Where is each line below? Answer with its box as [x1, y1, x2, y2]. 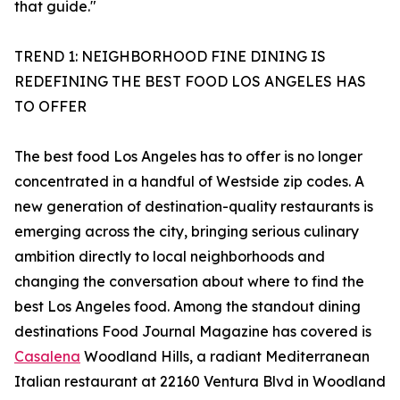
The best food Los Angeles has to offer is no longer [14, 147, 362, 166]
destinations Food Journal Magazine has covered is [14, 322, 371, 341]
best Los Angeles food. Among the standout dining [14, 297, 361, 316]
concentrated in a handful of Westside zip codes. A [14, 172, 364, 191]
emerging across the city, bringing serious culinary [14, 222, 359, 241]
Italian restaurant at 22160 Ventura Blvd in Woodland [14, 372, 386, 391]
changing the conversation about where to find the [14, 272, 364, 291]
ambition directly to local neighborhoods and [14, 247, 325, 266]
